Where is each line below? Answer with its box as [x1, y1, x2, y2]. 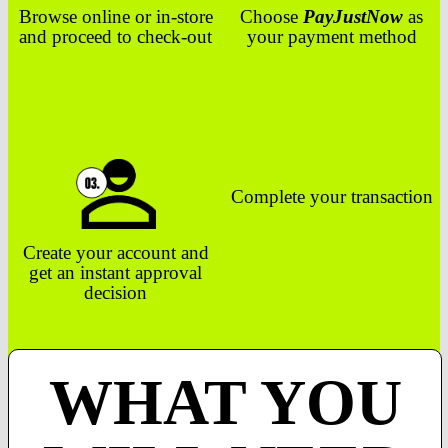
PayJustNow [303, 5, 404, 27]
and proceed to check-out [19, 25, 213, 47]
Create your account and [22, 241, 209, 263]
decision [84, 281, 148, 303]
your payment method [246, 25, 417, 47]
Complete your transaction [230, 185, 433, 207]
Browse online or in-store [18, 5, 213, 27]
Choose [240, 5, 304, 27]
